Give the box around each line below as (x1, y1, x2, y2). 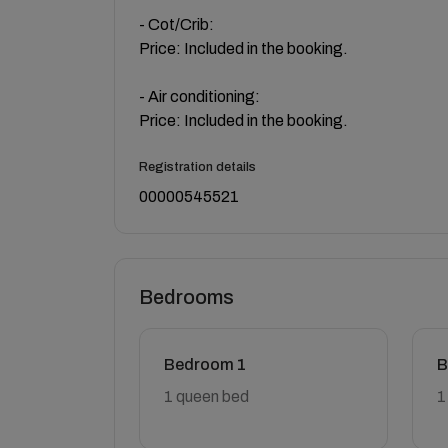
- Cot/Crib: (139, 15, 214, 33)
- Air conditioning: (139, 87, 260, 105)
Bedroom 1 (164, 355, 246, 373)
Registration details (139, 159, 256, 174)
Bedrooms (139, 285, 234, 308)
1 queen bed (164, 387, 249, 405)
